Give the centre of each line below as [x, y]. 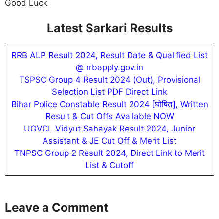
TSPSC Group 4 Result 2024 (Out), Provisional [109, 80]
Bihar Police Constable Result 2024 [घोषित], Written [109, 104]
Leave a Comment [56, 207]
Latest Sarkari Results [109, 28]
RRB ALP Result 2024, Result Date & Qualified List [109, 55]
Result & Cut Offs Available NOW [109, 116]
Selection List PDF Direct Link [109, 92]
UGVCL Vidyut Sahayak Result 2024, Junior [109, 129]
